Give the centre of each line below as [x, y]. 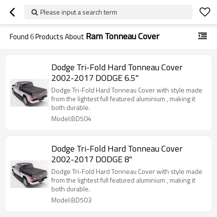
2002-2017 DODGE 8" [92, 159]
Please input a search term [79, 12]
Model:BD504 [71, 118]
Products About [60, 37]
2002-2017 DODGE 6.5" [95, 78]
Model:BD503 [71, 200]
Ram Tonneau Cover [123, 36]
